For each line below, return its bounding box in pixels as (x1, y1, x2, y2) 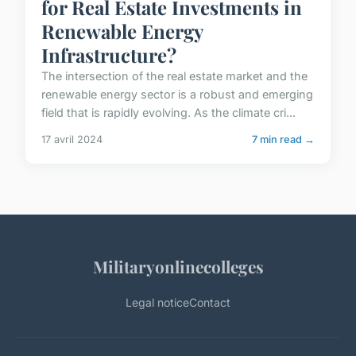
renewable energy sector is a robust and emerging (41, 87, 313, 101)
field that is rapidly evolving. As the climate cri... (41, 105, 296, 119)
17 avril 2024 (41, 133, 103, 145)
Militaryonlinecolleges (92, 254, 264, 277)
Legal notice (126, 295, 189, 309)
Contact (189, 295, 230, 309)
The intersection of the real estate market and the (41, 68, 308, 83)
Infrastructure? (41, 41, 176, 68)
